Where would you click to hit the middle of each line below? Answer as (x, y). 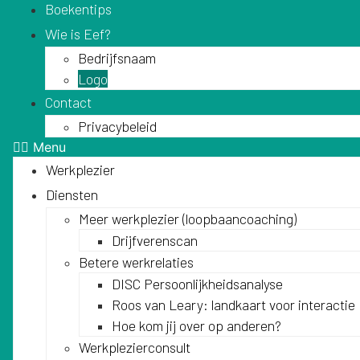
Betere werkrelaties (136, 262)
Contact (68, 102)
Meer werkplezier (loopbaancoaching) (188, 219)
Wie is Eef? (78, 34)
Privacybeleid (117, 126)
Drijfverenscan (155, 240)
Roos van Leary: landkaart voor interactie (233, 305)
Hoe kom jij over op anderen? (196, 325)
